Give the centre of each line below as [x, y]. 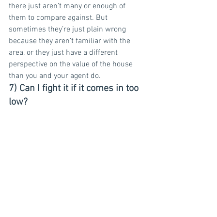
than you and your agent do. [55, 76]
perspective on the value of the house [72, 65]
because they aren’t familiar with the [70, 41]
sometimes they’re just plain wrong [68, 30]
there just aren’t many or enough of [68, 7]
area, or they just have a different [64, 53]
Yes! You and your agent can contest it [72, 204]
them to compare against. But [59, 18]
